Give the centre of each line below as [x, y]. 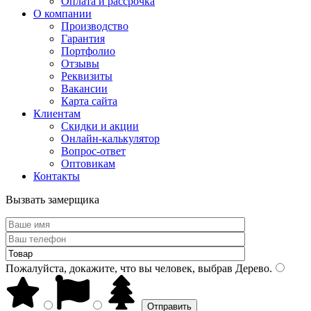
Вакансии [84, 89]
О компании [62, 14]
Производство [95, 26]
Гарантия [83, 39]
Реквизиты [87, 76]
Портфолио [88, 51]
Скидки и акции [100, 126]
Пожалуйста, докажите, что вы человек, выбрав [119, 268]
